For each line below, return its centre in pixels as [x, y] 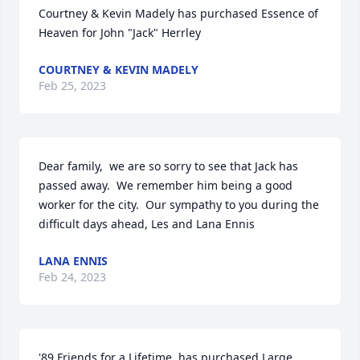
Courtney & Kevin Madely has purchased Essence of [178, 13]
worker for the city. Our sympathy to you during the [179, 205]
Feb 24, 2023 [72, 277]
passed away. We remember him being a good [166, 185]
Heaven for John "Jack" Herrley [120, 33]
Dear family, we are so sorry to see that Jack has [168, 166]
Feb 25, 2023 [72, 86]
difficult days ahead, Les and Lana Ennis [147, 224]
